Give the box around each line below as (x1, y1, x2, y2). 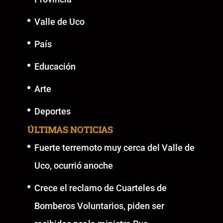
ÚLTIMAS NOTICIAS (27, 123, 113, 135)
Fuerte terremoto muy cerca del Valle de (34, 142, 195, 153)
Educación (34, 61, 76, 72)
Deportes (34, 106, 71, 116)
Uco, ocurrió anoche (34, 160, 113, 171)
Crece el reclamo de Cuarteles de (34, 182, 167, 193)
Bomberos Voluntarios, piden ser (34, 200, 164, 211)
